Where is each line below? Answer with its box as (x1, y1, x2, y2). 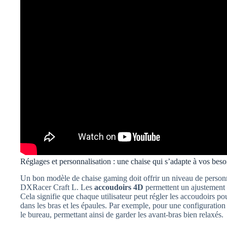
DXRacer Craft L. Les (20, 182, 94, 192)
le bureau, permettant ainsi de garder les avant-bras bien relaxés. (20, 210, 223, 219)
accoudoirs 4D (94, 182, 143, 192)
